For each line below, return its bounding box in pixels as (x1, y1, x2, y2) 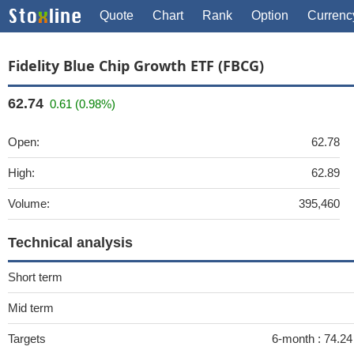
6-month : (272, 332, 324, 345)
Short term (8, 270, 62, 284)
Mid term (8, 301, 54, 314)
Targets (8, 332, 46, 345)
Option (251, 9, 288, 22)
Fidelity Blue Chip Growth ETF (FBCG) (8, 56, 264, 75)
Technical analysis (8, 235, 133, 250)
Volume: (8, 197, 50, 210)
